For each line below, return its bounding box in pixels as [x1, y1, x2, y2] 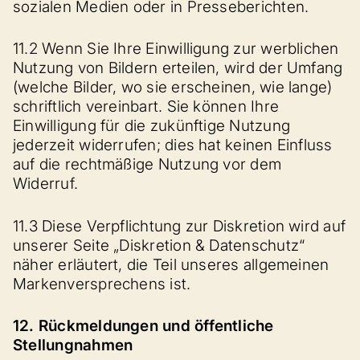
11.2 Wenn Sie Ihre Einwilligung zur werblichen [13, 39, 339, 58]
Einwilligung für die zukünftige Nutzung [13, 117, 291, 135]
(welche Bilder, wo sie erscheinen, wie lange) [13, 78, 333, 96]
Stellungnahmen [13, 336, 133, 354]
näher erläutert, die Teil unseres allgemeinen [13, 255, 329, 274]
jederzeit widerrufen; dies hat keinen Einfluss [13, 136, 333, 154]
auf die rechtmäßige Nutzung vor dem [13, 155, 282, 174]
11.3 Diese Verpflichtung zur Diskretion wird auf [13, 216, 346, 235]
